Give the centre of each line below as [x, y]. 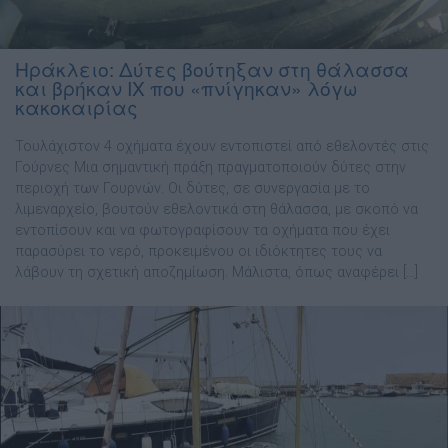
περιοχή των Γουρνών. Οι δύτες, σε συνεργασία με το [192, 189]
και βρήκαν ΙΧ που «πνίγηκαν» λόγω [186, 88]
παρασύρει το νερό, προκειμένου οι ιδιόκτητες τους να [198, 252]
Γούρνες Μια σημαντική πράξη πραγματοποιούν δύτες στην [210, 168]
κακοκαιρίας [76, 107]
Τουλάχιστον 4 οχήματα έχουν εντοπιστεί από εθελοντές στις [222, 147]
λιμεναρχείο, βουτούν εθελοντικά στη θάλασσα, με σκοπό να [216, 210]
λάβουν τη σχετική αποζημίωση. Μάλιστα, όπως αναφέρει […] [216, 273]
